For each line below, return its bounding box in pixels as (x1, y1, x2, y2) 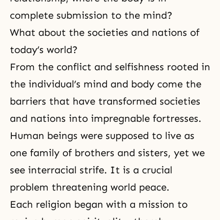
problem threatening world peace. (10, 181, 169, 193)
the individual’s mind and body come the (10, 78, 201, 90)
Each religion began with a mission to (10, 198, 188, 210)
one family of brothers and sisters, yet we (10, 147, 205, 159)
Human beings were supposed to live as (10, 130, 194, 141)
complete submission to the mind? (10, 9, 172, 21)
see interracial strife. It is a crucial (10, 164, 172, 176)
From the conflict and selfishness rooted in (10, 61, 210, 73)
